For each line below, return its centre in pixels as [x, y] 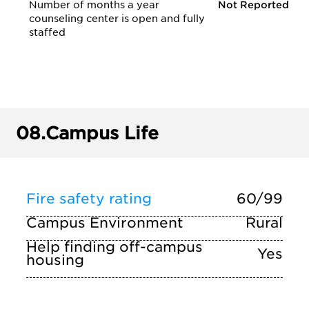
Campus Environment [105, 223]
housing [55, 260]
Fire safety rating [89, 199]
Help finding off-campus [114, 247]
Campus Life [102, 133]
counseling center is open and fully [117, 19]
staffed [47, 32]
